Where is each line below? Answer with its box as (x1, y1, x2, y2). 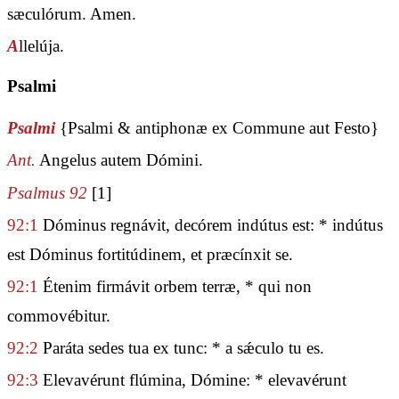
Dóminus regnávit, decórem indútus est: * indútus (38, 215, 383, 234)
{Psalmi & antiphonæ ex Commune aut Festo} (60, 118, 379, 138)
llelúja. (19, 36, 64, 55)
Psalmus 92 (7, 183, 87, 202)
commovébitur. (7, 305, 110, 325)
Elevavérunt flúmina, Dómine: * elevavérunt (38, 370, 346, 390)
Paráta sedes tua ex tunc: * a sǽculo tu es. (38, 338, 324, 358)
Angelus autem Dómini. (36, 151, 203, 170)
